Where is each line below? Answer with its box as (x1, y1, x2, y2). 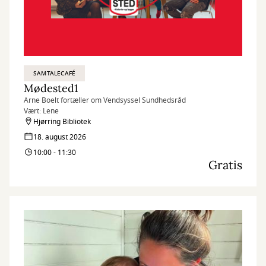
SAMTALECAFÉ (33, 69, 76, 78)
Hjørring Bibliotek (33, 116, 91, 127)
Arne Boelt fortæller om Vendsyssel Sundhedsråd (24, 95, 186, 106)
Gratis (208, 157, 242, 172)
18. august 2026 (33, 132, 86, 142)
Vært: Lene (24, 106, 61, 116)
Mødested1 (24, 81, 78, 95)
